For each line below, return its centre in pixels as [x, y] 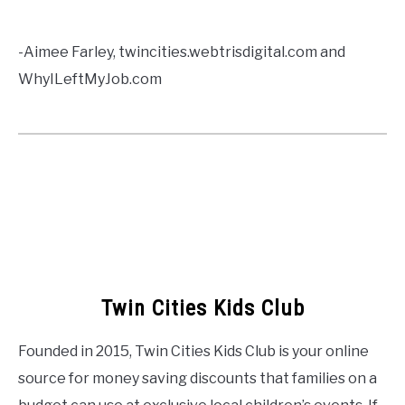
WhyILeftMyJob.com [90, 80]
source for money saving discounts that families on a [198, 379]
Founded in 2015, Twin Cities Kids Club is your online [193, 352]
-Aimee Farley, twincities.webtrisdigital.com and [182, 52]
